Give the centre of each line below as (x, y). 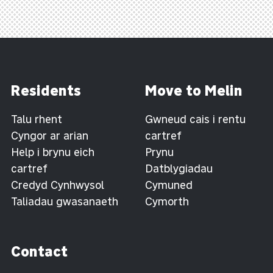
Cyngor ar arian (50, 135)
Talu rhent (37, 119)
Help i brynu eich (53, 152)
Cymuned (168, 185)
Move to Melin (193, 90)
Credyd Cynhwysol (58, 185)
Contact (39, 251)
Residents (46, 90)
